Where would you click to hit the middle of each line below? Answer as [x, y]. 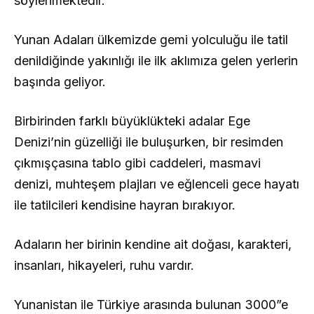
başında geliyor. [60, 81]
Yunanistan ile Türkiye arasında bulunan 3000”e [151, 304]
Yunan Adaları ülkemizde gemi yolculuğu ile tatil [151, 39]
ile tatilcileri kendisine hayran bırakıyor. [125, 205]
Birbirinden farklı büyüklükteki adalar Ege [132, 121]
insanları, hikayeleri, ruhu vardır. [104, 265]
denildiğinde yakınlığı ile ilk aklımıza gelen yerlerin [156, 60]
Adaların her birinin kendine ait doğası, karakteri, [153, 244]
